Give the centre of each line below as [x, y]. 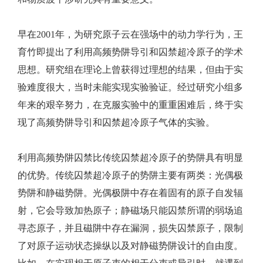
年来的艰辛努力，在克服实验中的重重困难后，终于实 [130, 105]
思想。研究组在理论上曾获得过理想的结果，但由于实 [130, 70]
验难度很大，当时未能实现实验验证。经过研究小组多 [130, 87]
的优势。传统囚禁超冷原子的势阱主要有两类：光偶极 [130, 175]
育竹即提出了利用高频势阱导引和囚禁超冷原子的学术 [130, 52]
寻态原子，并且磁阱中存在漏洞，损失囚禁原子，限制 [130, 228]
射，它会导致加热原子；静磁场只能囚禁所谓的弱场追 [130, 210]
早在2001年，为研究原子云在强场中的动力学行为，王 [130, 34]
